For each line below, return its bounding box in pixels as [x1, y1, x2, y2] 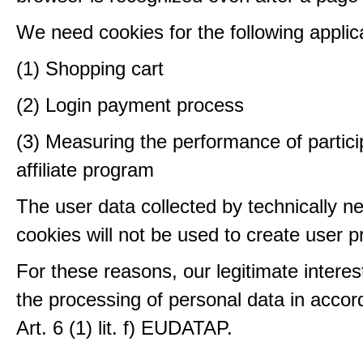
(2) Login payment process [16, 94, 244, 116]
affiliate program [16, 159, 154, 181]
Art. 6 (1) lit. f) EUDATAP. [16, 317, 233, 339]
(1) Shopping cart [16, 58, 164, 79]
